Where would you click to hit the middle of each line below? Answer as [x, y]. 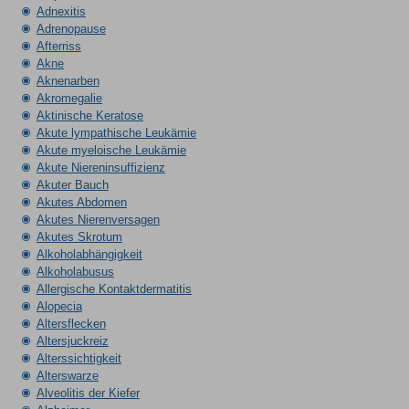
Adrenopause [71, 29]
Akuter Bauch [72, 185]
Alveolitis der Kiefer [88, 393]
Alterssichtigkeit [79, 358]
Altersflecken [71, 324]
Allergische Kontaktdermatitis [114, 289]
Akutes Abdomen [81, 202]
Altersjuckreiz [72, 341]
